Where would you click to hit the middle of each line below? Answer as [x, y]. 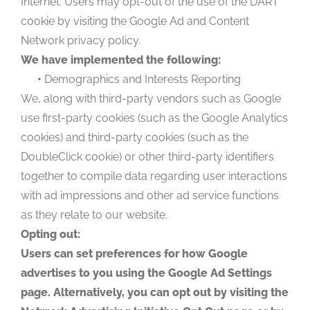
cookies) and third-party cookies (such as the [135, 137]
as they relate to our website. [94, 215]
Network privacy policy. [81, 40]
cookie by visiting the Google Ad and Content [135, 21]
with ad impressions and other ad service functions [150, 195]
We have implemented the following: [121, 60]
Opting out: [51, 234]
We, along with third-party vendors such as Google [151, 98]
